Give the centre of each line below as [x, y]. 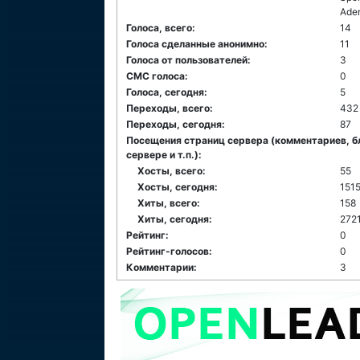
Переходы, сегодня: [176, 124]
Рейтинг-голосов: [169, 251]
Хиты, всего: [169, 203]
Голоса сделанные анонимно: [197, 44]
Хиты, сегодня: [175, 219]
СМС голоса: [157, 76]
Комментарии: [162, 267]
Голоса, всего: [161, 28]
